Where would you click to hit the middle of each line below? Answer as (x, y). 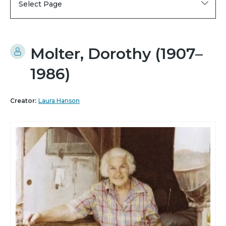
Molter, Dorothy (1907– (117, 54)
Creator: (23, 101)
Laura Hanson (59, 101)
